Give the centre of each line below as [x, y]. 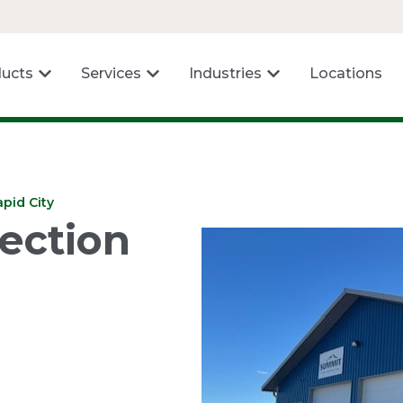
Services [111, 74]
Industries [225, 74]
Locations [346, 74]
